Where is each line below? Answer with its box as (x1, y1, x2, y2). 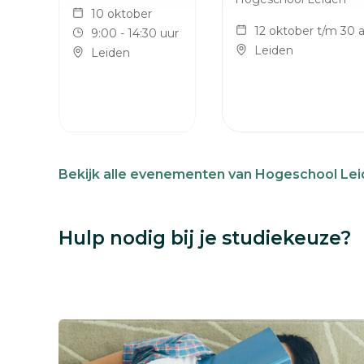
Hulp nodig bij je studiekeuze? (58, 227, 351, 249)
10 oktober (91, 6, 152, 21)
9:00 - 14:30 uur (91, 26, 179, 41)
